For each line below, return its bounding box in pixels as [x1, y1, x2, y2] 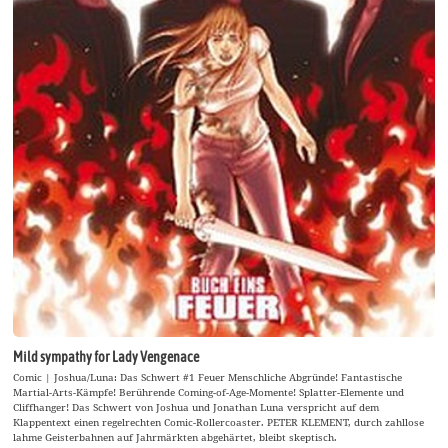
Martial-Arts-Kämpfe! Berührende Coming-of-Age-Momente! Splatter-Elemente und [13, 384, 405, 399]
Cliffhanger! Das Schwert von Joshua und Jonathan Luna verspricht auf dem [13, 399, 380, 414]
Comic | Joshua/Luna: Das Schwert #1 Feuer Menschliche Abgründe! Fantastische [13, 369, 403, 384]
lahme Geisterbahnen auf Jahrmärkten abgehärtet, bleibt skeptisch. [13, 429, 338, 444]
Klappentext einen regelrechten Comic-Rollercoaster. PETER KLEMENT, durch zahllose [13, 414, 425, 429]
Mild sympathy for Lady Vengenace [13, 349, 200, 366]
